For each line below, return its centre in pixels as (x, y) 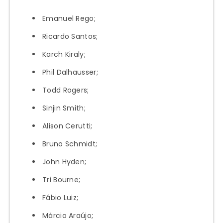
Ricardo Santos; (70, 37)
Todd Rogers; (66, 90)
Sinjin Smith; (64, 108)
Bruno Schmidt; (70, 144)
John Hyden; (64, 162)
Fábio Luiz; (60, 198)
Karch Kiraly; (64, 55)
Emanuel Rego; (69, 19)
